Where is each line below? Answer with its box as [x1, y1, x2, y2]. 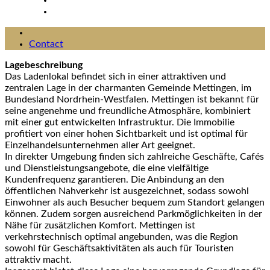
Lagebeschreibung [5, 60, 83, 71]
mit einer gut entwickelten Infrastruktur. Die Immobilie [5, 118, 234, 128]
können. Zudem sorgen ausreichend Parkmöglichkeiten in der [5, 209, 262, 219]
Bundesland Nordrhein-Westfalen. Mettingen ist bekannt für [5, 95, 259, 105]
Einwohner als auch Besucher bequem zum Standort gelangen [5, 198, 265, 208]
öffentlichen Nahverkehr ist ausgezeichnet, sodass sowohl [5, 186, 249, 196]
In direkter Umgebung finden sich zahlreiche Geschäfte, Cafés [5, 152, 264, 162]
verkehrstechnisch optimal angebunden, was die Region [5, 232, 238, 242]
